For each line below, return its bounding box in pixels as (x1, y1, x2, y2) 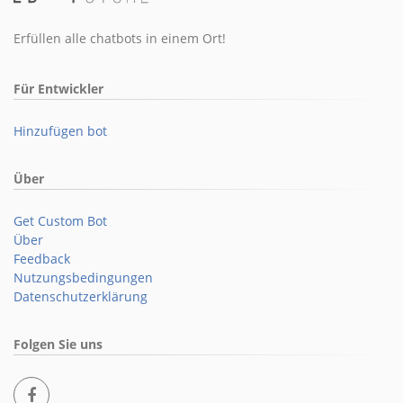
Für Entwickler (13, 80, 103, 97)
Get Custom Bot (13, 212, 107, 229)
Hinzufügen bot (13, 122, 107, 139)
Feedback (13, 250, 70, 267)
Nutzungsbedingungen (13, 269, 153, 286)
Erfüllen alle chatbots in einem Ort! (13, 30, 226, 47)
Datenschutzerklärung (13, 288, 148, 305)
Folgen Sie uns (13, 336, 103, 353)
